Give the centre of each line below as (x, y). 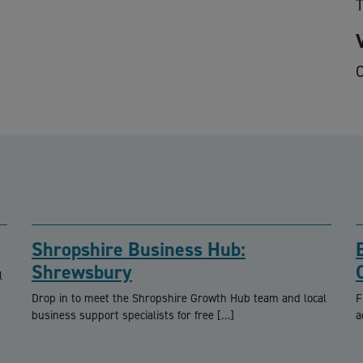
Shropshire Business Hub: (139, 250)
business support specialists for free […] (133, 315)
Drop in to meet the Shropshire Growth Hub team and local (179, 298)
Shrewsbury (82, 273)
